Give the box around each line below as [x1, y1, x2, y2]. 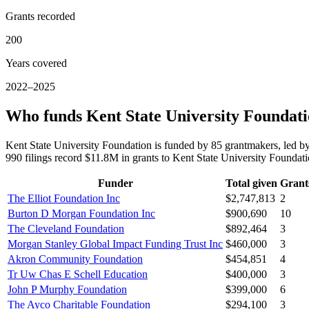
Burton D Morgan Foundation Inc [8, 208, 155, 220]
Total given [226, 177, 277, 190]
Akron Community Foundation [8, 253, 143, 266]
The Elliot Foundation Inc [8, 192, 120, 205]
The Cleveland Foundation [8, 223, 124, 235]
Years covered [6, 57, 67, 70]
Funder [97, 177, 133, 190]
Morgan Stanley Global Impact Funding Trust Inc [8, 238, 223, 250]
